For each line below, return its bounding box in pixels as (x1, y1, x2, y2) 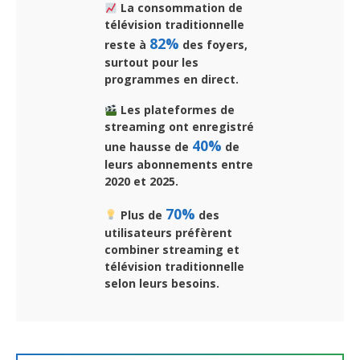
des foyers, (179, 37, 247, 53)
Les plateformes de (117, 102, 235, 118)
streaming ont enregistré (104, 119, 254, 135)
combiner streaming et (104, 242, 239, 258)
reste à (104, 37, 149, 53)
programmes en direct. (104, 72, 239, 88)
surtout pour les (104, 55, 198, 71)
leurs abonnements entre (104, 157, 253, 173)
